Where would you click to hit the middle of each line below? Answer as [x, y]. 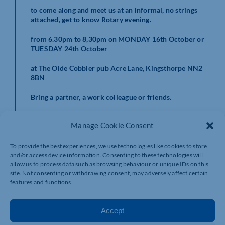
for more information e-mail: [77, 185]
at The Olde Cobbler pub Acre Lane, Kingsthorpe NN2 [117, 68]
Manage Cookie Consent [113, 125]
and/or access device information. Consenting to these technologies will [106, 155]
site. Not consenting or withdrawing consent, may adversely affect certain [109, 173]
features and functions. [41, 182]
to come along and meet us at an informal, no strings [114, 10]
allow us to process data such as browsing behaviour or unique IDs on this [109, 164]
